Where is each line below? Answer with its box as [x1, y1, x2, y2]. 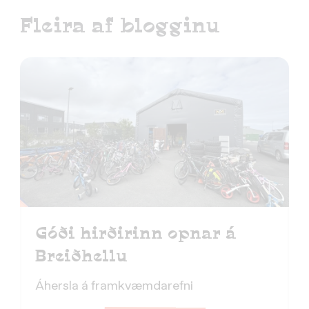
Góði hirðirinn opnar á [35, 221, 237, 242]
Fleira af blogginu [20, 12, 220, 37]
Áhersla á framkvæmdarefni [35, 279, 193, 293]
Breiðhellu [35, 244, 128, 265]
